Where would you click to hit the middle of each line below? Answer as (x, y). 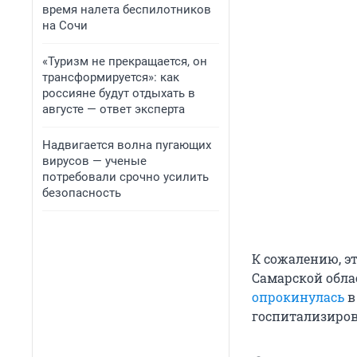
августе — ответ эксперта (114, 109)
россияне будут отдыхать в (119, 93)
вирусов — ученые (94, 161)
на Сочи (65, 25)
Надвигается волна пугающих (127, 145)
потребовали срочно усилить (126, 177)
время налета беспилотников (127, 10)
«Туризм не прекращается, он (125, 61)
